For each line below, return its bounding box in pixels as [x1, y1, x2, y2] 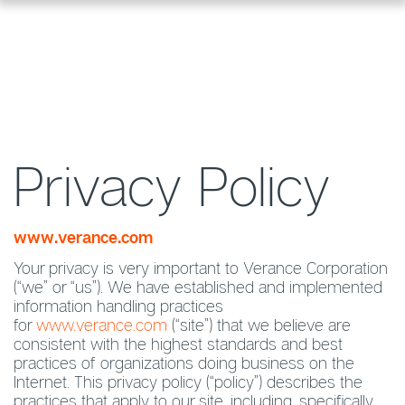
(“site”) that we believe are [167, 315, 351, 334]
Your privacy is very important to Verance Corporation [14, 258, 388, 278]
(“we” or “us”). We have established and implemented [14, 277, 382, 297]
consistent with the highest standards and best [14, 334, 343, 353]
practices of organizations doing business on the [14, 353, 354, 372]
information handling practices [14, 296, 223, 316]
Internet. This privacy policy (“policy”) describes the [14, 372, 363, 391]
